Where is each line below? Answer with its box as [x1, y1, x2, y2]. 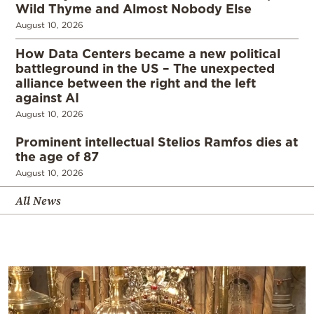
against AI [15, 90, 79, 104]
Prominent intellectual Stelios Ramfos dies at [15, 134, 298, 149]
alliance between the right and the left [15, 75, 256, 90]
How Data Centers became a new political [15, 46, 280, 60]
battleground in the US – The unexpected [15, 60, 275, 75]
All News [15, 192, 61, 208]
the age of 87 [15, 149, 99, 163]
